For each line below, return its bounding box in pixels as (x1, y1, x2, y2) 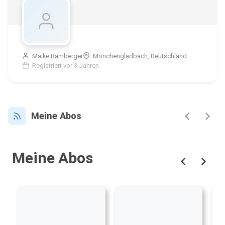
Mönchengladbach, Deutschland (91, 52, 187, 60)
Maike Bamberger (31, 52, 83, 60)
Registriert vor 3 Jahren (31, 62, 99, 70)
